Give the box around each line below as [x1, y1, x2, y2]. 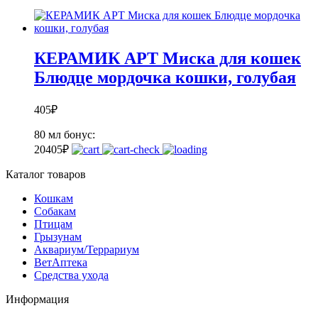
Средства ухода [34, 268, 109, 281]
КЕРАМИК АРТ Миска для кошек [34, 48, 301, 67]
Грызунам [34, 230, 82, 243]
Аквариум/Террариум [34, 243, 139, 256]
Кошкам [34, 192, 73, 204]
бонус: [64, 128, 95, 141]
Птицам [34, 217, 72, 230]
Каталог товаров [6, 168, 86, 180]
